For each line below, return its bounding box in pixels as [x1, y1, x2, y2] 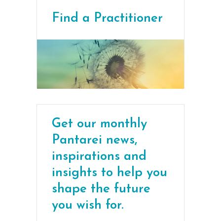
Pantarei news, [52, 133, 137, 147]
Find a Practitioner [52, 11, 163, 25]
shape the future [52, 182, 150, 196]
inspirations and [52, 149, 147, 163]
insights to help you [52, 166, 167, 180]
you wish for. [52, 198, 124, 212]
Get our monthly [52, 117, 147, 131]
